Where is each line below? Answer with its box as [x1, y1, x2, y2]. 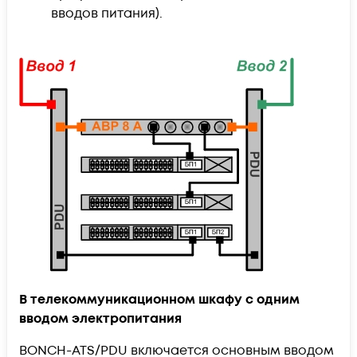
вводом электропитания [19, 309, 182, 328]
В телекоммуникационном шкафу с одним [19, 290, 300, 308]
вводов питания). [51, 4, 163, 22]
